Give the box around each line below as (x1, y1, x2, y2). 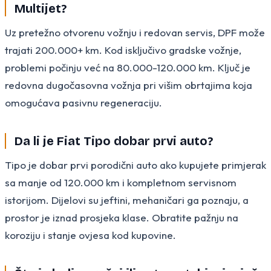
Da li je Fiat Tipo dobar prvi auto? (15, 133, 213, 148)
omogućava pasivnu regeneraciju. (5, 96, 162, 109)
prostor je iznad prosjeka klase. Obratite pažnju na (5, 211, 238, 224)
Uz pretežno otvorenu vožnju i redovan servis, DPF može (5, 25, 265, 39)
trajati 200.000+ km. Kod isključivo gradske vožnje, (5, 43, 241, 56)
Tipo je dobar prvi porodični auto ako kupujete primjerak (5, 158, 266, 171)
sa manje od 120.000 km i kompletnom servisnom (5, 175, 237, 189)
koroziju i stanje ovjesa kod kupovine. (5, 228, 176, 241)
